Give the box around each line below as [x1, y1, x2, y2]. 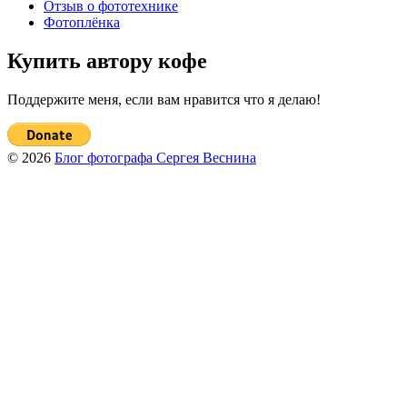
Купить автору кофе [7, 49, 207, 74]
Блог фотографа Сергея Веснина [55, 149, 256, 165]
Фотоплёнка [44, 15, 120, 31]
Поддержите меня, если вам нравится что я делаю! [7, 91, 321, 107]
